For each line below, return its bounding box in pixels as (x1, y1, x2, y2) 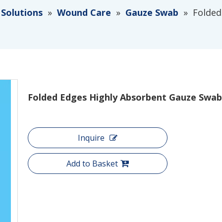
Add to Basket (66, 158, 118, 169)
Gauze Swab (125, 6, 178, 19)
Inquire (78, 132, 105, 144)
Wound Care (57, 6, 111, 19)
